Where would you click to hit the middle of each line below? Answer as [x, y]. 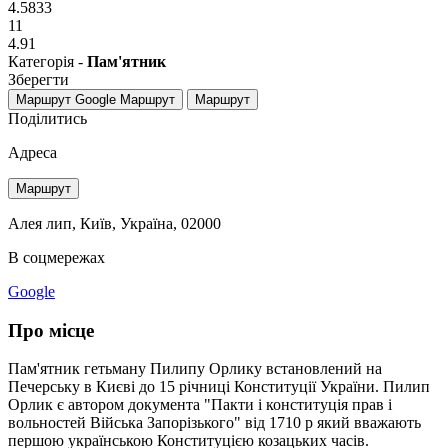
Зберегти [38, 79]
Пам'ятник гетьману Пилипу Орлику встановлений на [195, 369]
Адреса [32, 152]
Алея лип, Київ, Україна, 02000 [114, 223]
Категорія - [47, 61]
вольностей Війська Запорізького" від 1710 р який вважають [214, 423]
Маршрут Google [66, 99]
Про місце [51, 330]
